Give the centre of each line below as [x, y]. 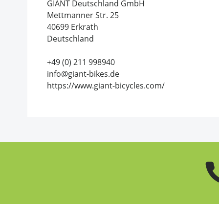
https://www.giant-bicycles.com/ [106, 85]
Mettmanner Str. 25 [83, 15]
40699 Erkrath [73, 27]
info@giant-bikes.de [83, 74]
